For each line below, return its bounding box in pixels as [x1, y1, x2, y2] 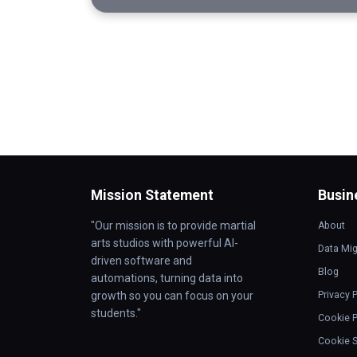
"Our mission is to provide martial [91, 219, 256, 233]
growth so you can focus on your [91, 289, 253, 303]
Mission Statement [91, 187, 214, 204]
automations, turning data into [91, 272, 243, 285]
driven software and [91, 254, 192, 268]
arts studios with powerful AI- [91, 237, 238, 250]
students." [91, 307, 141, 320]
